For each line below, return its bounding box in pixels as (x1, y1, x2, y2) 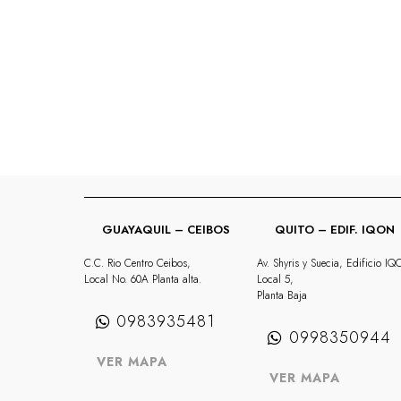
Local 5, (256, 270, 294, 287)
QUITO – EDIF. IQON (270, 220, 395, 238)
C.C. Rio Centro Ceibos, (84, 254, 192, 271)
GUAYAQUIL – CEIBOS (98, 220, 231, 238)
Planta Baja (256, 286, 307, 303)
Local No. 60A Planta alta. (84, 270, 202, 287)
